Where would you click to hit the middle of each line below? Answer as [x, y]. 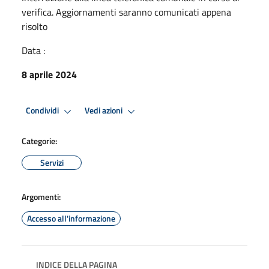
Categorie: [39, 141]
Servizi [52, 162]
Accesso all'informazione [71, 218]
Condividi [43, 111]
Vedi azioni [104, 111]
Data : [33, 50]
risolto [35, 26]
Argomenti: [41, 196]
